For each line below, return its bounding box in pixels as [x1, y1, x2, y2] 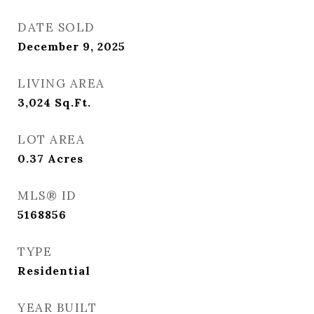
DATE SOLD [18, 20, 95, 35]
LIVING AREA [18, 76, 105, 91]
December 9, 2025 [18, 39, 125, 53]
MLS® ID [18, 188, 77, 203]
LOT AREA [18, 132, 85, 147]
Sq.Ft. [55, 95, 91, 109]
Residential [18, 264, 90, 278]
